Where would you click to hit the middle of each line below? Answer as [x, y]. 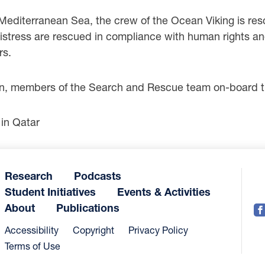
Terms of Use [33, 246]
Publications [88, 208]
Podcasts [98, 176]
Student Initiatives [50, 192]
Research [29, 176]
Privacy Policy [158, 230]
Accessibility [32, 230]
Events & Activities [164, 192]
